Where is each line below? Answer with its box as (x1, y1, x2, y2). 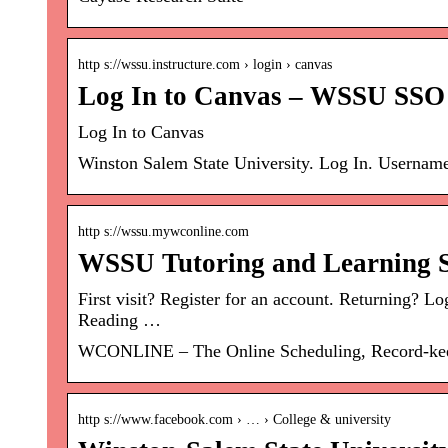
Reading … (78, 310, 161, 331)
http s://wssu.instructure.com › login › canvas (78, 57, 332, 73)
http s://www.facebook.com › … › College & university (78, 412, 391, 428)
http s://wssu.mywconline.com (78, 224, 249, 240)
